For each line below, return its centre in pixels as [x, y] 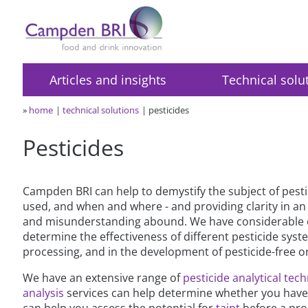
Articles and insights [108, 79]
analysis [44, 293]
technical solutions [101, 110]
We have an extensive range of [103, 277]
